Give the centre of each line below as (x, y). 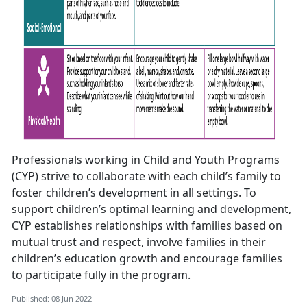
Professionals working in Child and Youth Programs (146, 160)
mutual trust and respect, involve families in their (139, 242)
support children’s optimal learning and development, (151, 209)
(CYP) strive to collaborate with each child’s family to (146, 176)
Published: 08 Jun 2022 (52, 299)
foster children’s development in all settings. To (134, 193)
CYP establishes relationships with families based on (147, 226)
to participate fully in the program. (102, 275)
